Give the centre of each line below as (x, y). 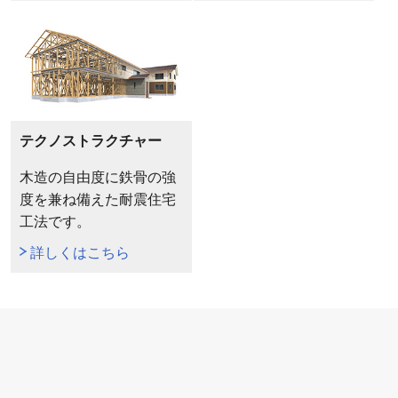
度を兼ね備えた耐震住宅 (97, 200)
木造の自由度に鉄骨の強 (97, 178)
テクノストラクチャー (90, 141)
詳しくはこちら (80, 253)
